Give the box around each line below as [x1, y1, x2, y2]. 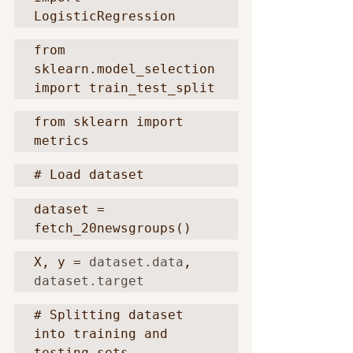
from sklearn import [34, 114, 184, 129]
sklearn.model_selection [34, 61, 215, 76]
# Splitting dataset [34, 307, 184, 322]
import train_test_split [34, 80, 215, 95]
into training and [34, 326, 168, 341]
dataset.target [34, 273, 144, 288]
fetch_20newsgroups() [34, 221, 191, 236]
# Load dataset [34, 167, 144, 182]
